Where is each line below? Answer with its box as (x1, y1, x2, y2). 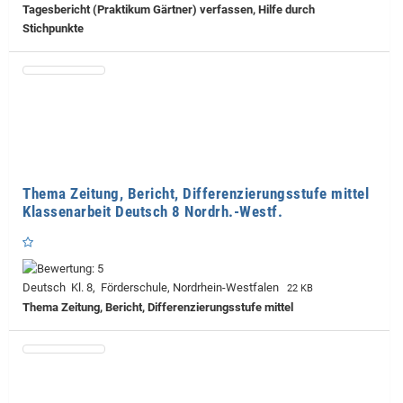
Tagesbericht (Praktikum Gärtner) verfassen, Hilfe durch (22, 2, 315, 16)
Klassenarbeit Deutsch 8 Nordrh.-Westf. (22, 201, 282, 220)
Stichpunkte (22, 21, 84, 35)
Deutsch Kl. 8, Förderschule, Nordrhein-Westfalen (22, 280, 284, 294)
